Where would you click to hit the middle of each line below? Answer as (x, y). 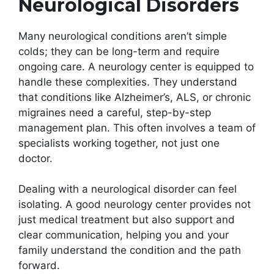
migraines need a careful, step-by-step (115, 112)
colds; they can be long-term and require (119, 51)
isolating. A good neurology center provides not (135, 205)
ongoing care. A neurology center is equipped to (136, 66)
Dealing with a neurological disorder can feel (128, 189)
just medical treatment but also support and (127, 220)
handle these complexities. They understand (128, 82)
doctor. (35, 158)
